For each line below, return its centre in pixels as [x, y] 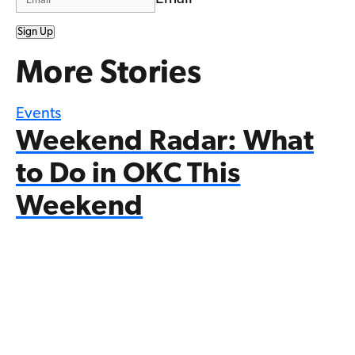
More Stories [109, 75]
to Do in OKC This [128, 176]
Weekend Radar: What [165, 143]
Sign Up [35, 32]
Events [38, 115]
